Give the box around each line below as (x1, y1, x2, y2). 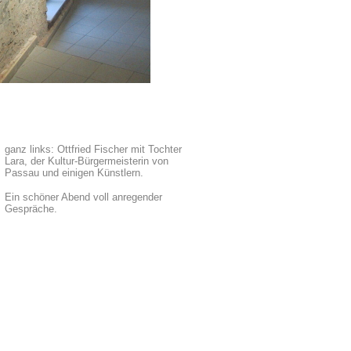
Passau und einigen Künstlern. (5, 167, 143, 179)
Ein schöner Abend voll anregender (5, 191, 162, 203)
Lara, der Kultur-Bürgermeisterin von (5, 155, 168, 167)
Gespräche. (5, 203, 57, 215)
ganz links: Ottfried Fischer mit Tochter (5, 143, 182, 155)
